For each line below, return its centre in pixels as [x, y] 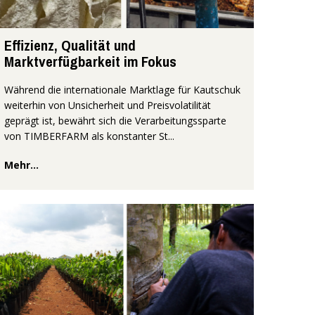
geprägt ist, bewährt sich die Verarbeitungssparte [115, 121]
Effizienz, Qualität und [70, 46]
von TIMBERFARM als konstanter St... [89, 136]
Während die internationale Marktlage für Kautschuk [122, 90]
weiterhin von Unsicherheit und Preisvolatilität [108, 105]
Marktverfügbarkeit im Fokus [90, 62]
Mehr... [21, 165]
